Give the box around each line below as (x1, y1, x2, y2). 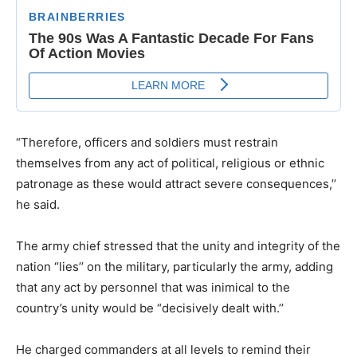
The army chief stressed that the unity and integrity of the (16, 237, 340, 253)
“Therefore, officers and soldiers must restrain (16, 134, 278, 150)
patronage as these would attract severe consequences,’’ (16, 175, 336, 191)
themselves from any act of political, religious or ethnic (16, 155, 324, 171)
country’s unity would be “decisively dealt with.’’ (16, 300, 284, 316)
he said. (16, 196, 60, 212)
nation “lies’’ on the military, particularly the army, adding (16, 258, 333, 274)
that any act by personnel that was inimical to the (16, 279, 290, 295)
